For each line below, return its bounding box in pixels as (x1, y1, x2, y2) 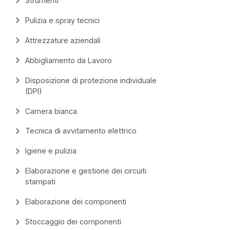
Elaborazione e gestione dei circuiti (25, 166, 146, 176)
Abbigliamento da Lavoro (25, 55, 112, 65)
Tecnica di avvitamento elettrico (25, 126, 137, 136)
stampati (25, 177, 55, 186)
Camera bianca (25, 106, 77, 116)
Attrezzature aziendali (25, 35, 101, 45)
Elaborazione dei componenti (25, 197, 126, 206)
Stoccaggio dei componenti (25, 217, 121, 226)
